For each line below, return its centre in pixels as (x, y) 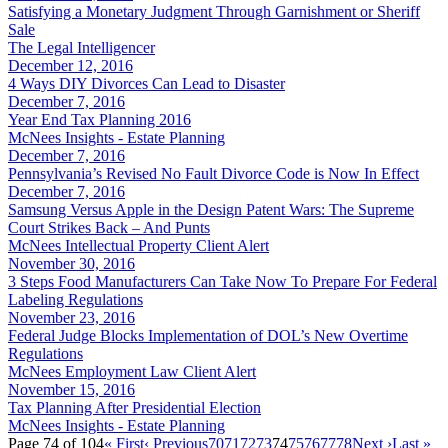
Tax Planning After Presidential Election (134, 407)
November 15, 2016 (71, 389)
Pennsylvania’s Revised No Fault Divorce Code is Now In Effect (213, 173)
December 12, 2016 (70, 65)
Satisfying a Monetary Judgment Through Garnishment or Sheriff (214, 11)
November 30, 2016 (71, 263)
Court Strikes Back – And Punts (109, 227)
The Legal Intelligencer (81, 47)
